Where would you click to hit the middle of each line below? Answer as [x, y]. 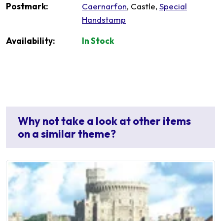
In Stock [98, 41]
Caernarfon [104, 6]
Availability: [31, 41]
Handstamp [104, 20]
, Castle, [143, 6]
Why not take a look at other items [104, 121]
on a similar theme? [67, 134]
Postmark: [27, 6]
